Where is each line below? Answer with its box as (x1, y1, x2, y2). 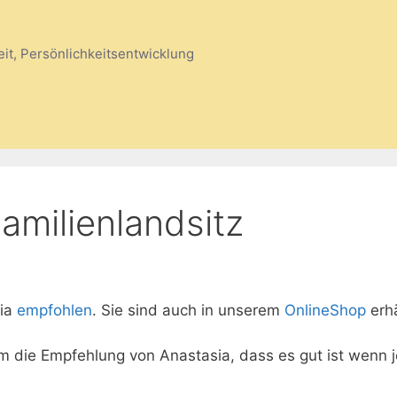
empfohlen (17, 301, 92, 320)
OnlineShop (284, 301, 370, 320)
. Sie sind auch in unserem (92, 301, 284, 320)
